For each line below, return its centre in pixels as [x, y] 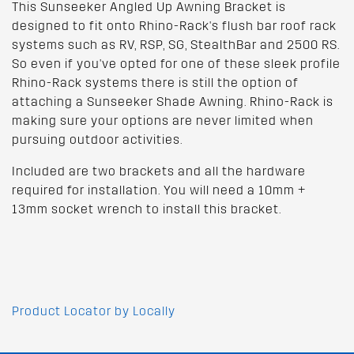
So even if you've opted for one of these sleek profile [176, 64]
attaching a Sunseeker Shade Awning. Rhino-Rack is [173, 102]
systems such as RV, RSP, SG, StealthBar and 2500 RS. [176, 45]
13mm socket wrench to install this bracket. [147, 209]
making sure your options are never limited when [163, 121]
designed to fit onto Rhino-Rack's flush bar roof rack [174, 26]
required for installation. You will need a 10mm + [159, 190]
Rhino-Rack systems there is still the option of [155, 83]
